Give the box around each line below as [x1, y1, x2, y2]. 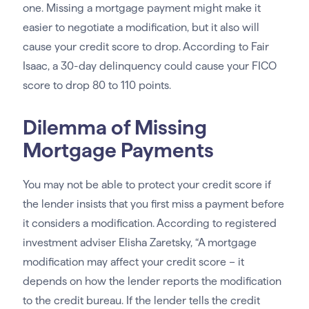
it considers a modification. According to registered [22, 217, 277, 230]
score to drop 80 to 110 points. [22, 79, 171, 92]
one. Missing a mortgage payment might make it [22, 2, 261, 14]
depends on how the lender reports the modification [22, 275, 281, 288]
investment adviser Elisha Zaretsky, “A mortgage [22, 237, 257, 249]
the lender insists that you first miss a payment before [22, 198, 284, 210]
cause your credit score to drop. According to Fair [22, 41, 269, 53]
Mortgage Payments [22, 139, 214, 162]
